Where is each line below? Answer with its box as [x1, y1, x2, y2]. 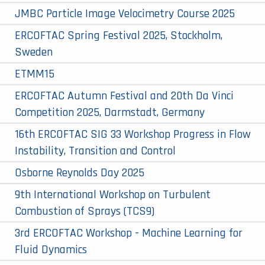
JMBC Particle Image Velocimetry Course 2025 [15, 5, 235, 21]
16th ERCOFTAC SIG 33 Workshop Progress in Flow [15, 126, 251, 142]
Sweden [15, 44, 53, 60]
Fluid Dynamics [15, 241, 87, 257]
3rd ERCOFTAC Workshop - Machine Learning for [15, 225, 243, 241]
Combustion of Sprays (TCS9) [15, 203, 154, 219]
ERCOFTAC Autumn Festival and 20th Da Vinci [15, 88, 234, 104]
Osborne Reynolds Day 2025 [15, 164, 144, 180]
